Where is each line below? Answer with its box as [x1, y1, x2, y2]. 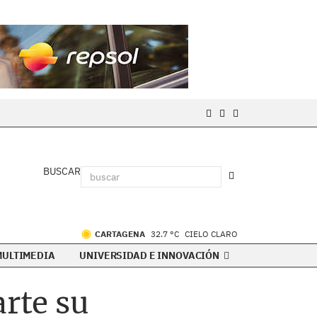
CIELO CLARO [185, 229, 238, 239]
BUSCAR [43, 165, 81, 178]
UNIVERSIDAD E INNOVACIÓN [79, 249, 221, 262]
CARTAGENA [95, 229, 147, 239]
